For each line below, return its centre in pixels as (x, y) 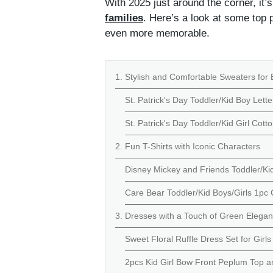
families (124, 18)
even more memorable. (160, 34)
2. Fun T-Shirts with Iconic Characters (188, 147)
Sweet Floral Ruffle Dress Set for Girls (198, 239)
